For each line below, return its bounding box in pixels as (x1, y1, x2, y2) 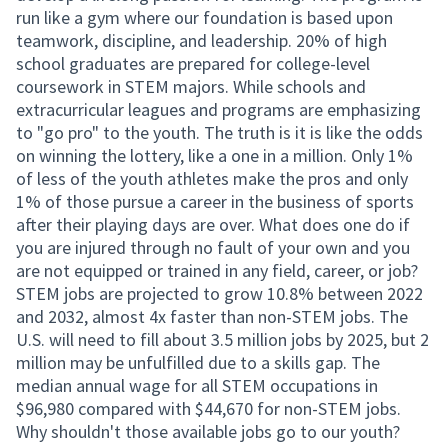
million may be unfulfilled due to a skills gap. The (16, 351, 380, 374)
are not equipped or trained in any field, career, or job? (16, 259, 418, 282)
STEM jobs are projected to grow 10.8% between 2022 (16, 282, 423, 305)
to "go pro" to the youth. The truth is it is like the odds (16, 121, 423, 144)
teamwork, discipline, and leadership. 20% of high (16, 29, 387, 52)
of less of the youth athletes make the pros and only (16, 167, 408, 190)
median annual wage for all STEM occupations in (16, 374, 378, 397)
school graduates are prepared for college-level (16, 52, 370, 75)
